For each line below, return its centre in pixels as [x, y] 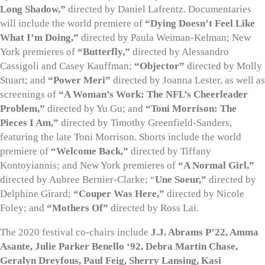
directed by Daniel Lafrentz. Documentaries [159, 9]
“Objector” [158, 66]
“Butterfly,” [104, 51]
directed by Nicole [204, 193]
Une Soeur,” [181, 179]
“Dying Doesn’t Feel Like [200, 23]
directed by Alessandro [180, 51]
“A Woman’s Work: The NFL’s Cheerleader [152, 94]
